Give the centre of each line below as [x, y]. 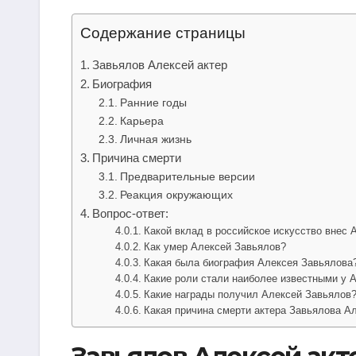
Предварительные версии [187, 176]
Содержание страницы [163, 33]
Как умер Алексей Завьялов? [215, 246]
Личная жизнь [155, 139]
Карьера [141, 120]
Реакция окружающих [176, 194]
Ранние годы [153, 102]
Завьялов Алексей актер [160, 64]
